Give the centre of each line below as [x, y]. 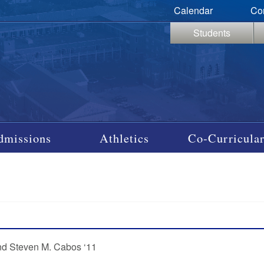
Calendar [193, 10]
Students [212, 33]
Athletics [125, 138]
